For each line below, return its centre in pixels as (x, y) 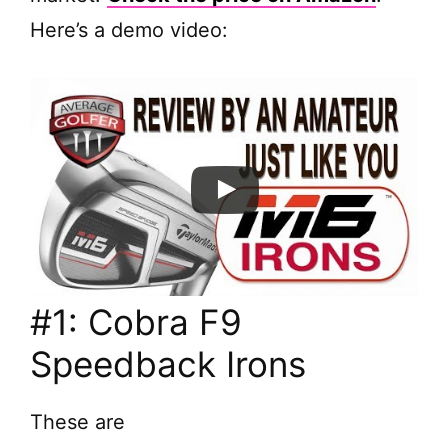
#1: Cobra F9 (136, 321)
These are (77, 421)
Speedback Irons (168, 363)
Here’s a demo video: (129, 29)
